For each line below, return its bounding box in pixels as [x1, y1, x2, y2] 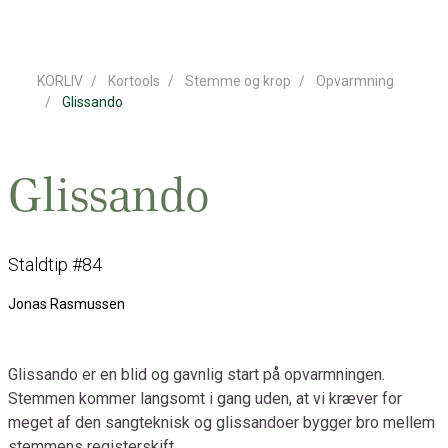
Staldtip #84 [8, 254, 102, 275]
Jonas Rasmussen [8, 296, 125, 312]
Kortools [108, 73, 161, 89]
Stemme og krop [185, 73, 292, 89]
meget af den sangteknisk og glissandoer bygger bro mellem [8, 413, 435, 432]
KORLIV [37, 73, 84, 89]
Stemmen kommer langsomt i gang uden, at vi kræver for [8, 389, 402, 408]
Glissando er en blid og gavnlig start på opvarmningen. [8, 365, 385, 384]
